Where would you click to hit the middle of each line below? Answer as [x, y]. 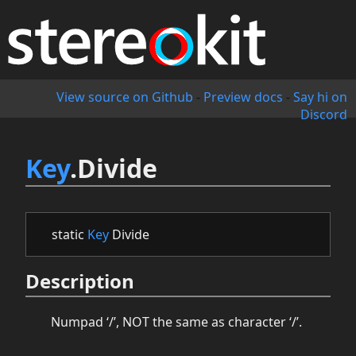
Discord [323, 115]
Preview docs [243, 97]
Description [80, 281]
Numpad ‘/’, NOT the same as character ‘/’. [176, 322]
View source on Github [124, 97]
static [70, 235]
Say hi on [320, 97]
